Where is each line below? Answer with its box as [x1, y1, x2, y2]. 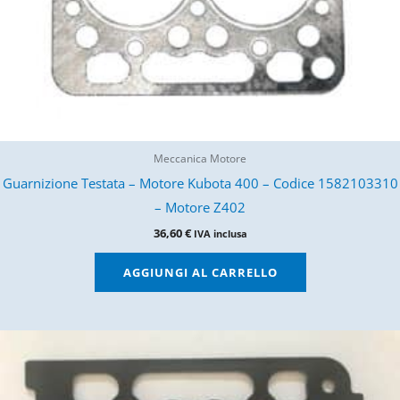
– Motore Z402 [154, 198, 246, 217]
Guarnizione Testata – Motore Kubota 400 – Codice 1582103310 [2, 174, 398, 193]
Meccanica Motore [154, 150, 246, 166]
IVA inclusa [193, 228, 247, 241]
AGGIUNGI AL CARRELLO [122, 264, 278, 281]
